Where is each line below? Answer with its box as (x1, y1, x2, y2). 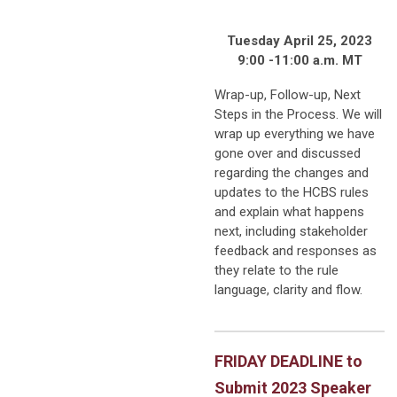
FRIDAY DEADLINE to (214, 351, 362, 370)
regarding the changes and (214, 164, 369, 181)
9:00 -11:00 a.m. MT (237, 51, 362, 68)
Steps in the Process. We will (214, 105, 382, 122)
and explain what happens (214, 203, 364, 220)
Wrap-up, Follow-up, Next (214, 86, 361, 103)
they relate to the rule (214, 261, 339, 278)
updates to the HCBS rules (214, 183, 369, 200)
